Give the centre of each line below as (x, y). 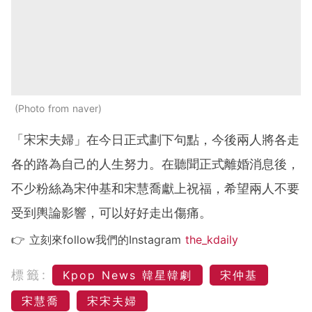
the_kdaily (212, 240)
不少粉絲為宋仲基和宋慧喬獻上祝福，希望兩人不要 (155, 189)
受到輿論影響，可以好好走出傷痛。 (111, 213)
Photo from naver (58, 109)
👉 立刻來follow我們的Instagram (98, 240)
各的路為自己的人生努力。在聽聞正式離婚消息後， (155, 164)
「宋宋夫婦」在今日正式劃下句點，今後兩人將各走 (155, 140)
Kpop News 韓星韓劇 (127, 275)
